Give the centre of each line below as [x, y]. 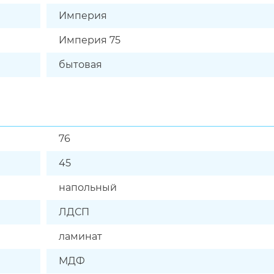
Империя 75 [90, 40]
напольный [88, 187]
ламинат [80, 236]
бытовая [80, 65]
